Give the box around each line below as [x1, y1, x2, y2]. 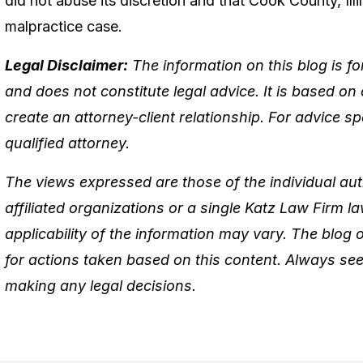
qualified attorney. [5, 134, 130, 152]
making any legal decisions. [5, 276, 196, 294]
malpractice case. [5, 17, 122, 35]
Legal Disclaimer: [5, 56, 128, 74]
